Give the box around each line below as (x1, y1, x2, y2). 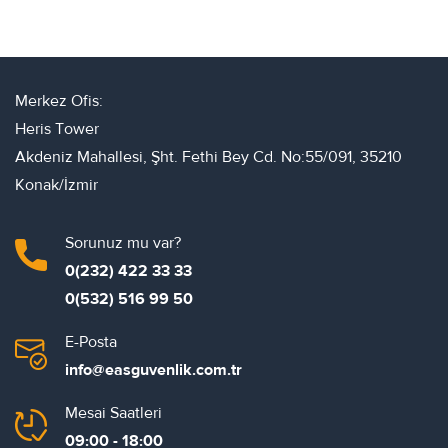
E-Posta (65, 331, 117, 352)
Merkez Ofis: (15, 90, 103, 111)
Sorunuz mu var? (65, 232, 181, 253)
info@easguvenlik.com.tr (65, 359, 242, 380)
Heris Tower (15, 118, 99, 139)
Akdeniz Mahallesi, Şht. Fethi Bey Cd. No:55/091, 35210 (15, 146, 402, 167)
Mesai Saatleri (65, 402, 162, 423)
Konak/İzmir (15, 174, 98, 195)
